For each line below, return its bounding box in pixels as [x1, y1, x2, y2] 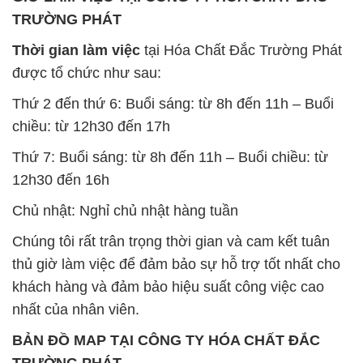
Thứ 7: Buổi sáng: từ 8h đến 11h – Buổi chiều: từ [12, 148, 328, 165]
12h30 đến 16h [12, 171, 109, 188]
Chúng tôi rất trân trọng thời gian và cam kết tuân [12, 233, 330, 250]
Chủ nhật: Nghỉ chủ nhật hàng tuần [12, 202, 238, 219]
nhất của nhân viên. [12, 301, 139, 318]
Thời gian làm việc [12, 41, 140, 58]
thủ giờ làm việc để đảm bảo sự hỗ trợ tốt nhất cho [12, 255, 340, 272]
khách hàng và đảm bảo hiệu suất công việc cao [12, 278, 324, 295]
